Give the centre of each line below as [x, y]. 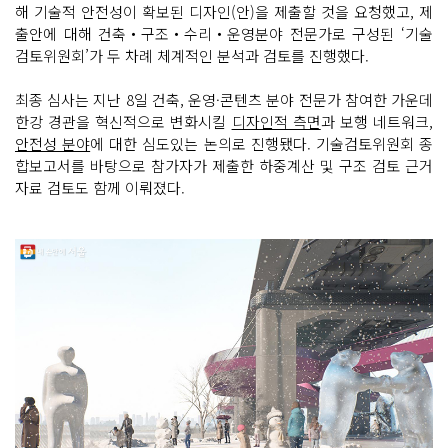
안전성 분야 [53, 143]
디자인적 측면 [276, 121]
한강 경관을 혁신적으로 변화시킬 [123, 121]
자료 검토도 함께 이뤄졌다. [100, 187]
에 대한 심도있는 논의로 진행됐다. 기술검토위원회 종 [262, 143]
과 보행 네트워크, [377, 121]
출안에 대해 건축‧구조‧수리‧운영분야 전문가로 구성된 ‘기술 [224, 33]
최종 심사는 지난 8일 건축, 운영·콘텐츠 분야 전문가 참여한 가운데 [224, 99]
